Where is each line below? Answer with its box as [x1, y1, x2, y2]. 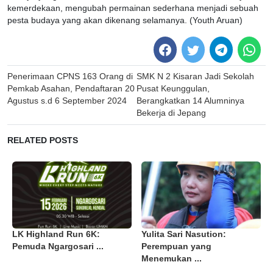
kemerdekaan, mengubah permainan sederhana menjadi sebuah [7, 4, 258, 13]
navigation [7, 82, 71, 98]
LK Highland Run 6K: [12, 229, 100, 239]
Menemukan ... [141, 253, 202, 263]
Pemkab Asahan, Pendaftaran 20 [7, 83, 135, 93]
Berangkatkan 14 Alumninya [136, 96, 245, 105]
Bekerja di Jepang [136, 108, 207, 118]
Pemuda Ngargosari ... [12, 241, 104, 251]
